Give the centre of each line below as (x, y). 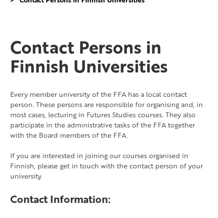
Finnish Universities (89, 66)
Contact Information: (60, 199)
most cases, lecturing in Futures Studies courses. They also (103, 115)
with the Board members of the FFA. (69, 135)
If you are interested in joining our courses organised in (99, 155)
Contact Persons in (86, 47)
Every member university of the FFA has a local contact (99, 94)
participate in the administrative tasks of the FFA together (103, 125)
